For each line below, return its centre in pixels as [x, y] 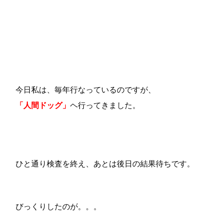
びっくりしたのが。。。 [58, 206]
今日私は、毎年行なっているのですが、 [86, 90]
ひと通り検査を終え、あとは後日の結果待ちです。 [105, 163]
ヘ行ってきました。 [105, 105]
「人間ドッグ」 [43, 105]
